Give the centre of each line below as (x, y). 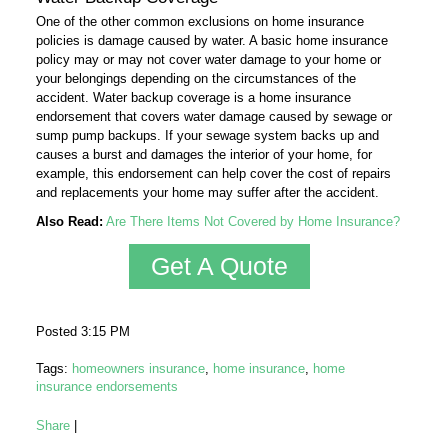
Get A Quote (219, 266)
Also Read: (69, 221)
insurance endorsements (107, 386)
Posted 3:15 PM (83, 331)
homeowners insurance (138, 368)
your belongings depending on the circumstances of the (196, 78)
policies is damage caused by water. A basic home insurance (212, 40)
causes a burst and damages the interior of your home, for (204, 154)
